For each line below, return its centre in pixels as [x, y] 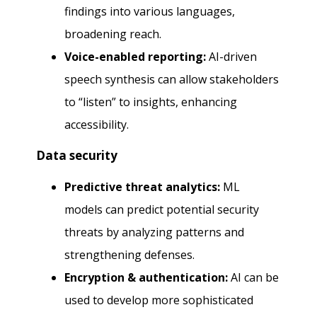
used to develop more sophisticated [159, 300]
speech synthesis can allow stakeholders [172, 80]
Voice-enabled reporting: [136, 57]
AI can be [254, 278]
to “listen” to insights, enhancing [151, 102]
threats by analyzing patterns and [155, 232]
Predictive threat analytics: [143, 187]
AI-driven [232, 57]
